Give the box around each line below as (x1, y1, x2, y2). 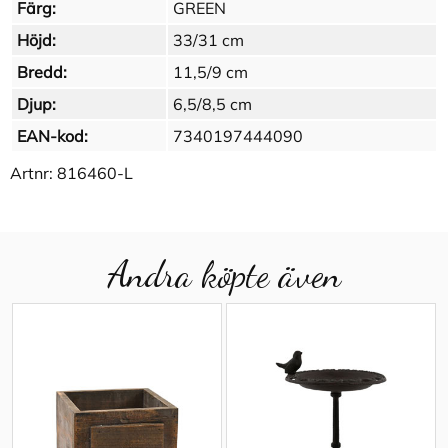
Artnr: (10, 163, 57, 184)
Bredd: (17, 62, 67, 83)
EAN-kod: (17, 126, 88, 147)
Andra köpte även (107, 252, 341, 297)
